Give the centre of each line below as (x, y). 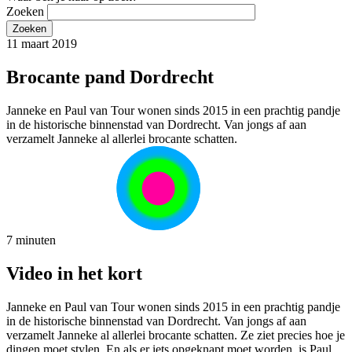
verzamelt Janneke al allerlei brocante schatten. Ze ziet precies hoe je (176, 335)
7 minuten (31, 240)
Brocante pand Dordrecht (110, 77)
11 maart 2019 (42, 44)
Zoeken (25, 12)
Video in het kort (74, 273)
